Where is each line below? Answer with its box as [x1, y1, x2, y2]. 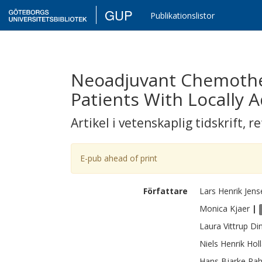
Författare [143, 185, 188, 196]
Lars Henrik [199, 185, 242, 196]
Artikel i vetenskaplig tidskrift [71, 115, 243, 131]
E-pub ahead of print [80, 153, 157, 164]
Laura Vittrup [199, 220, 248, 232]
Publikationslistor [150, 10, 215, 21]
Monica [199, 203, 227, 214]
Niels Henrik [199, 238, 244, 249]
